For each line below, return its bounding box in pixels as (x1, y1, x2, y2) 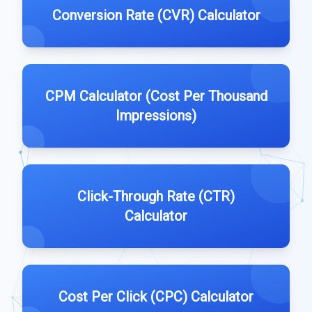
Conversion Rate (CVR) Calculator (52, 7, 260, 24)
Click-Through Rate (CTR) (77, 188, 235, 205)
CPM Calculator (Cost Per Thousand (45, 88, 267, 104)
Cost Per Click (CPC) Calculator (58, 288, 253, 305)
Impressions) (116, 107, 196, 124)
